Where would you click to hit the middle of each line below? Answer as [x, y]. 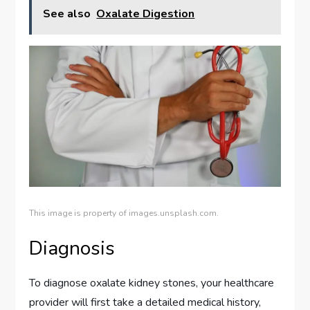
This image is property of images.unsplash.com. [124, 213]
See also [67, 13]
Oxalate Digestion [146, 13]
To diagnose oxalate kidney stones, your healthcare [152, 283]
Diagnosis [72, 248]
